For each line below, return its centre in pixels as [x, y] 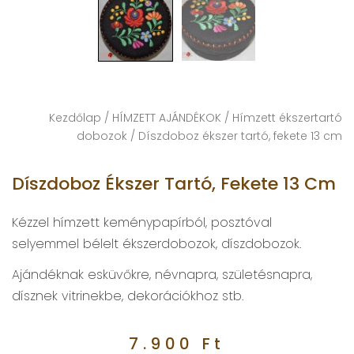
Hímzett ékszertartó [287, 118]
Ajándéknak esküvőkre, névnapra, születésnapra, [162, 275]
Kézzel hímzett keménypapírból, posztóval [142, 223]
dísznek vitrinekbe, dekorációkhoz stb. [128, 296]
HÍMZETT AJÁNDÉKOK [167, 118]
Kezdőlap [75, 118]
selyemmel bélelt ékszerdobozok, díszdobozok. [156, 244]
